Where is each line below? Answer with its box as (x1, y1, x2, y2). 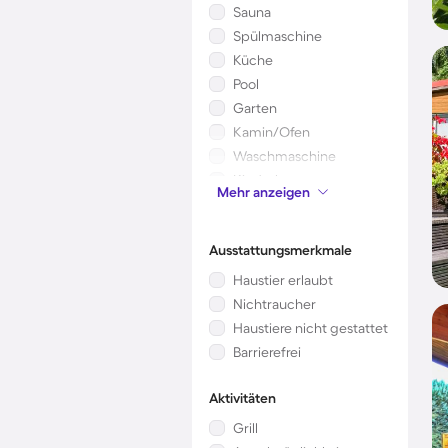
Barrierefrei (233, 344, 301, 360)
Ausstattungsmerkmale (209, 242, 352, 258)
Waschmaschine (233, 148, 336, 164)
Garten (233, 100, 277, 116)
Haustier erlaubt (233, 272, 333, 288)
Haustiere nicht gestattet (233, 320, 388, 336)
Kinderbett (233, 172, 302, 188)
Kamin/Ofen (233, 124, 310, 140)
